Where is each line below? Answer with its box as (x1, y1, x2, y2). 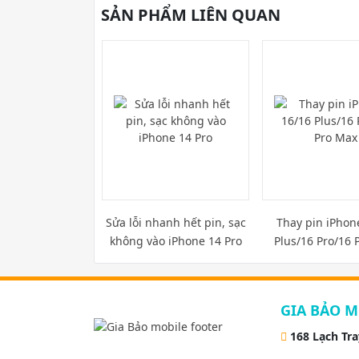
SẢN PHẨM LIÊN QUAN (101, 4, 280, 26)
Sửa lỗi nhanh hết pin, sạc (105, 215, 246, 231)
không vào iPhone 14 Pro (109, 233, 242, 249)
